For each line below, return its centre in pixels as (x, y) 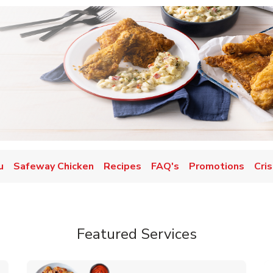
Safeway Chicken (54, 166)
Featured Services (136, 234)
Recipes (122, 166)
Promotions (217, 166)
